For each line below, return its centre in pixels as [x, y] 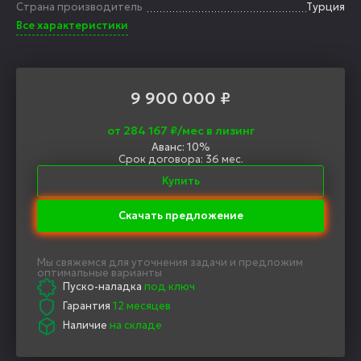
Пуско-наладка [102, 286]
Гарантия [87, 305]
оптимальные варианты [100, 272]
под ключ [170, 286]
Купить [180, 181]
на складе [136, 325]
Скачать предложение [180, 218]
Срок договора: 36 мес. [180, 159]
